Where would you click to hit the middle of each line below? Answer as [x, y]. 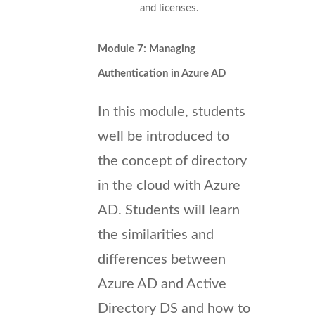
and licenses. [169, 8]
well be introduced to [163, 136]
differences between [162, 259]
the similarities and [156, 234]
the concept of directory [172, 161]
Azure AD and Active [162, 284]
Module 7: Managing [147, 49]
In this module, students [172, 111]
